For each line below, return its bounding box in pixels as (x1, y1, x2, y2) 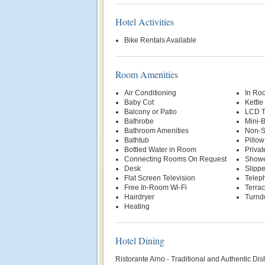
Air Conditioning (124, 89, 176, 97)
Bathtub (124, 136, 149, 144)
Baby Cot (124, 98, 154, 106)
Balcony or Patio (124, 108, 177, 116)
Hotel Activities (115, 15, 174, 28)
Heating (124, 202, 150, 211)
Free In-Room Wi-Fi (124, 183, 187, 192)
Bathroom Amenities (124, 127, 189, 135)
